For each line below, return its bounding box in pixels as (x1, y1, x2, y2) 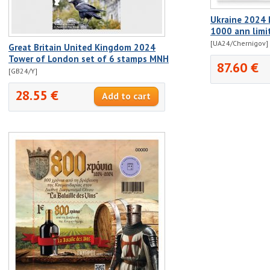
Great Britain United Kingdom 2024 (8, 42, 155, 54)
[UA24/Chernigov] (210, 39, 268, 48)
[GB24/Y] (8, 66, 37, 76)
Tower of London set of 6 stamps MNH (8, 53, 169, 65)
